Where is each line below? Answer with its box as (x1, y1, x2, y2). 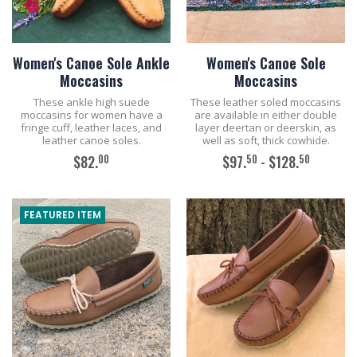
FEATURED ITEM (23, 207, 101, 222)
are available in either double (194, 108, 337, 122)
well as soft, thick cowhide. (202, 133, 330, 147)
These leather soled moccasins (190, 95, 341, 109)
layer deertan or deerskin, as (195, 120, 336, 135)
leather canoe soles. (41, 133, 141, 147)
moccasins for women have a (20, 108, 163, 122)
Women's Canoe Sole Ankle (13, 53, 170, 73)
